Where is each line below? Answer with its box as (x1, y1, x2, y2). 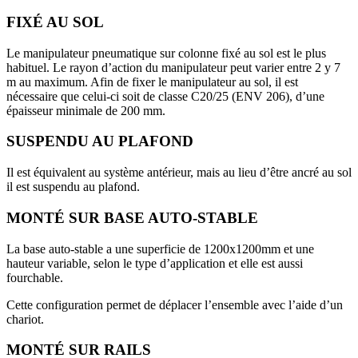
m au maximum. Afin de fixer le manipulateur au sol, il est (6, 74, 298, 89)
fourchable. (6, 270, 63, 284)
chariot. (6, 312, 44, 326)
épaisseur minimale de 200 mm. (6, 103, 165, 117)
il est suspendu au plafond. (6, 180, 140, 194)
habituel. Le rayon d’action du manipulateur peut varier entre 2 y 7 (6, 60, 340, 74)
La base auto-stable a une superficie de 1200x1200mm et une (6, 241, 314, 256)
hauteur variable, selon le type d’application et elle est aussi (6, 256, 303, 270)
